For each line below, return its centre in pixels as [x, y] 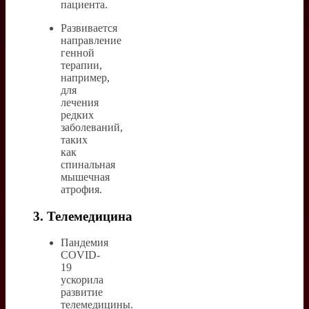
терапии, [81, 65]
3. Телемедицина [83, 216]
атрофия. [81, 189]
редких [77, 114]
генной [78, 52]
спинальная [88, 164]
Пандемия [84, 243]
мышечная [85, 177]
